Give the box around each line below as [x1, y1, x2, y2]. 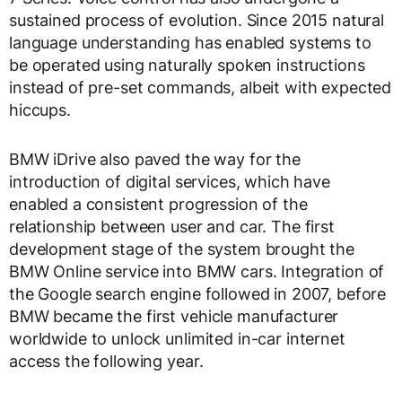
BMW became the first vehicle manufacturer [9, 307, 339, 327]
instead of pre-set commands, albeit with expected [9, 78, 392, 98]
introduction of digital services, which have [9, 172, 330, 192]
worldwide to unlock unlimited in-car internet [9, 329, 345, 349]
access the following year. [9, 352, 204, 371]
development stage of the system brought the [9, 240, 354, 259]
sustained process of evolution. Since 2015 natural [9, 11, 384, 31]
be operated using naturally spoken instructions [9, 56, 365, 75]
